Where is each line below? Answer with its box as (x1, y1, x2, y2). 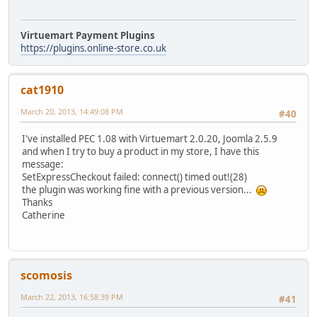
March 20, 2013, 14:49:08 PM (21, 106, 123, 117)
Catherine (22, 208, 65, 221)
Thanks (22, 195, 52, 209)
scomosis (21, 267, 72, 284)
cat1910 (21, 82, 64, 98)
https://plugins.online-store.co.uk (21, 42, 166, 55)
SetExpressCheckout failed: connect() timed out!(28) (22, 170, 247, 183)
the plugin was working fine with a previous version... (22, 183, 256, 196)
